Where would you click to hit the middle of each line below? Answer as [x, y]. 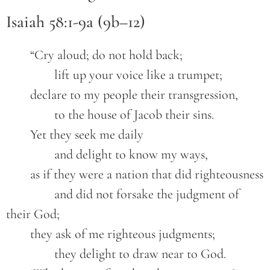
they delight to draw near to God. [140, 254]
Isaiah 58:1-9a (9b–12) [76, 22]
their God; [33, 214]
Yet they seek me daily [87, 135]
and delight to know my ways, [131, 155]
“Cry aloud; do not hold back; [106, 55]
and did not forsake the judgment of [30, 194]
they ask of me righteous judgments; [123, 234]
